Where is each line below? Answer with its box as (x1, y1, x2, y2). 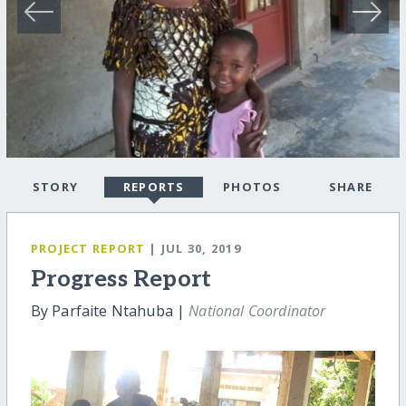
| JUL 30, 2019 (149, 240, 242, 257)
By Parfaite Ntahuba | (30, 301, 189, 322)
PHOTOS (222, 179, 282, 196)
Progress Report (30, 266, 212, 295)
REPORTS (122, 179, 185, 196)
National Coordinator (188, 301, 326, 322)
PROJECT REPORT (30, 240, 146, 257)
